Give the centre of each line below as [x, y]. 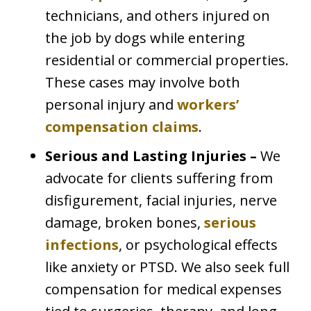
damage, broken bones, [125, 223]
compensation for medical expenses [163, 289]
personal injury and [111, 105]
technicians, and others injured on [158, 16]
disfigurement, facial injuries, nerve [161, 201]
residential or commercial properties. [167, 60]
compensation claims [122, 127]
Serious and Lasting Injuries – [153, 156]
